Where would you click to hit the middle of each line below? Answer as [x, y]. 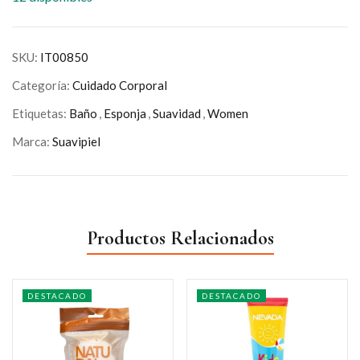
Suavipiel [76, 141]
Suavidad [177, 113]
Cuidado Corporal [120, 85]
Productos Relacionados [180, 238]
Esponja [125, 113]
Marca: [32, 141]
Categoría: [42, 85]
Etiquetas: [41, 113]
